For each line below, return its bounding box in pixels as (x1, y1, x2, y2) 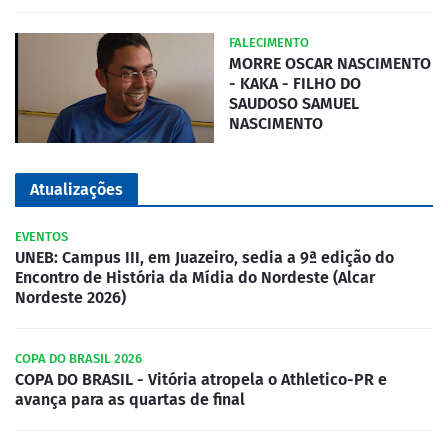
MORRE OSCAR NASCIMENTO (229, 53, 431, 73)
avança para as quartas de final (15, 389, 245, 409)
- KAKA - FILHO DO (229, 73, 361, 93)
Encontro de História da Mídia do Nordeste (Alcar (15, 267, 375, 287)
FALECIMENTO (229, 34, 309, 50)
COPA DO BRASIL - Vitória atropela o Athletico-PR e (15, 369, 387, 389)
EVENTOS (15, 228, 68, 244)
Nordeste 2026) (15, 287, 126, 307)
